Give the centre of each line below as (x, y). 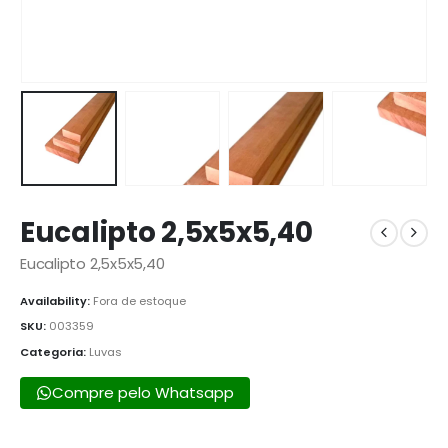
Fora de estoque (139, 300)
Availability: (56, 300)
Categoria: (54, 351)
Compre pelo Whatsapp (143, 392)
